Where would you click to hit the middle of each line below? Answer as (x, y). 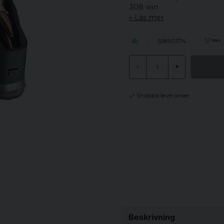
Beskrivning (152, 217)
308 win (144, 7)
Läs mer (149, 17)
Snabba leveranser (163, 95)
